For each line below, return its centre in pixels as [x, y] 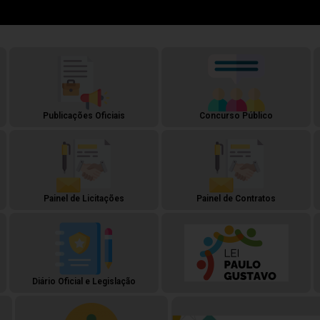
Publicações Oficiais [84, 116]
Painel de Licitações [84, 199]
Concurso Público [236, 116]
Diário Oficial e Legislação [84, 281]
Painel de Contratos [236, 199]
